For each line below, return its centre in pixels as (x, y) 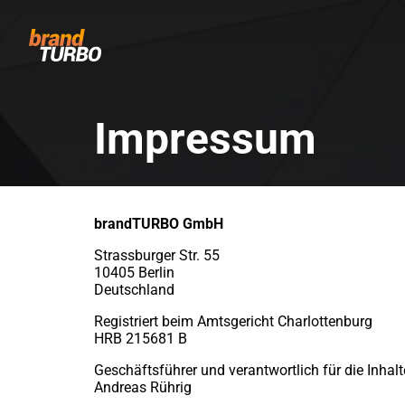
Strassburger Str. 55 (157, 255)
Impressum (205, 139)
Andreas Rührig (143, 387)
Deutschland (134, 290)
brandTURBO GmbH (159, 224)
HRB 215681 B (141, 339)
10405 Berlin (134, 273)
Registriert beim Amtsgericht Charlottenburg (233, 321)
